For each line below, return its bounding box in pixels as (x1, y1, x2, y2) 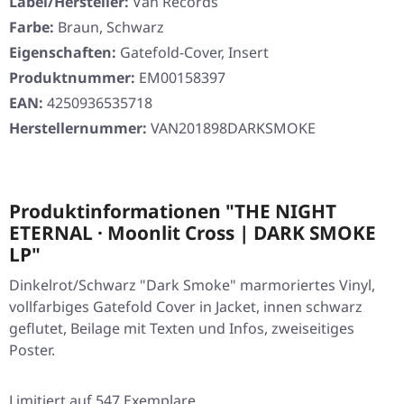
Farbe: (9, 17, 54, 38)
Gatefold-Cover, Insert (120, 42, 269, 63)
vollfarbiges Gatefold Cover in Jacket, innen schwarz (9, 297, 363, 317)
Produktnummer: (9, 68, 139, 88)
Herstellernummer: (9, 118, 151, 139)
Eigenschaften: (9, 42, 116, 63)
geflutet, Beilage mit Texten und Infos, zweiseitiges (9, 318, 354, 339)
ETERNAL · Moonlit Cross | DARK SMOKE (9, 220, 376, 246)
